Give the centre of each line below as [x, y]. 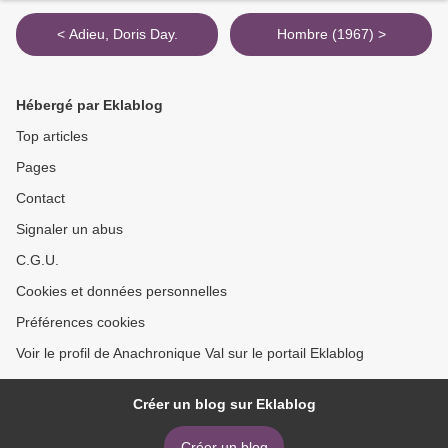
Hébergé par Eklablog [89, 105]
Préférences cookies [80, 322]
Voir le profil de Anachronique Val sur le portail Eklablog [190, 353]
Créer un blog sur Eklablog [224, 404]
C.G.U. [37, 260]
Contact [40, 198]
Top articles [52, 136]
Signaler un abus [69, 229]
